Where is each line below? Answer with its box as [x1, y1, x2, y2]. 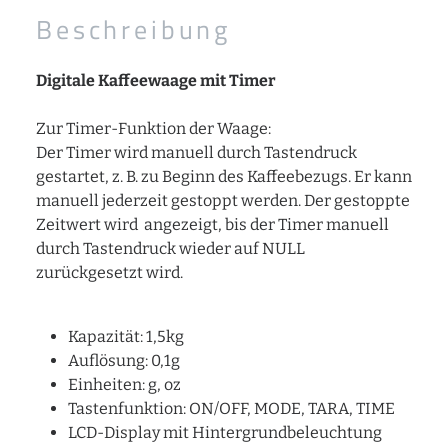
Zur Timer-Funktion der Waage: [36, 119, 271, 138]
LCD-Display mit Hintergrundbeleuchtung [68, 423, 382, 442]
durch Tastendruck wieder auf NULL [36, 239, 305, 258]
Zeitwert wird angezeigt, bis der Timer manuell [36, 215, 389, 234]
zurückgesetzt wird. [36, 263, 183, 282]
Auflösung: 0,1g [68, 351, 180, 370]
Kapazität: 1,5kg [68, 327, 184, 346]
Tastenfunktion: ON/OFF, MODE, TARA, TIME [68, 399, 395, 418]
